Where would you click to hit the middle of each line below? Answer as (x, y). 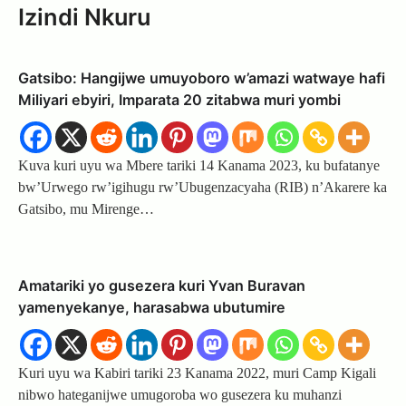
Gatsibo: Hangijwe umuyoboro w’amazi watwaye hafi (202, 78)
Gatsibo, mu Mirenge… (86, 209)
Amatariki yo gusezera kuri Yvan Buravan (162, 286)
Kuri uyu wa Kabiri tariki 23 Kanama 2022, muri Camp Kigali (197, 373)
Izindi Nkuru (84, 17)
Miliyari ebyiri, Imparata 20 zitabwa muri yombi (179, 100)
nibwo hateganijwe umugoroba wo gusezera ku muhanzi (180, 395)
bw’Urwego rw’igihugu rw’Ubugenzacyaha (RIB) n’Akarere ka (203, 188)
